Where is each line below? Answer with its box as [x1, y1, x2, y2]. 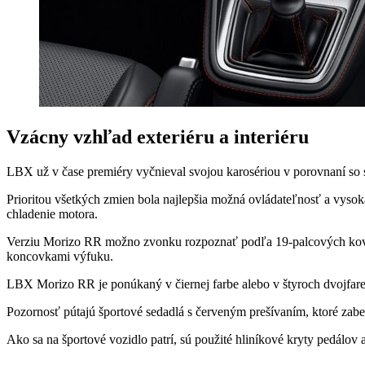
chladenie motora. [7, 207, 98, 222]
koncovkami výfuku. [7, 249, 113, 264]
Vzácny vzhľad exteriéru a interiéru [7, 126, 309, 148]
